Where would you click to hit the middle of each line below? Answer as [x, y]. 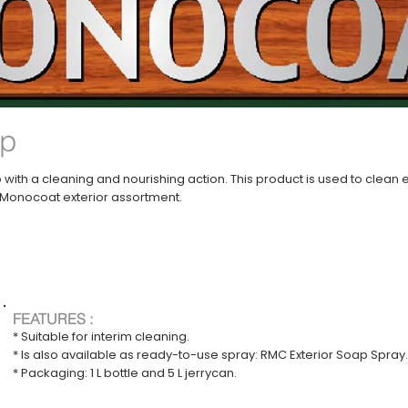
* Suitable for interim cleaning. [101, 337]
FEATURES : [53, 319]
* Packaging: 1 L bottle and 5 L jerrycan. [125, 373]
